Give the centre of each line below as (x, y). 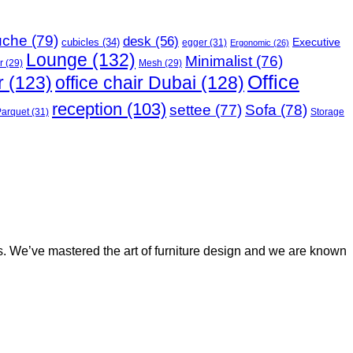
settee (190, 110)
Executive (316, 42)
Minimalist (219, 61)
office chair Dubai (126, 83)
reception (87, 110)
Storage (327, 112)
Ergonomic (251, 43)
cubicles (80, 43)
